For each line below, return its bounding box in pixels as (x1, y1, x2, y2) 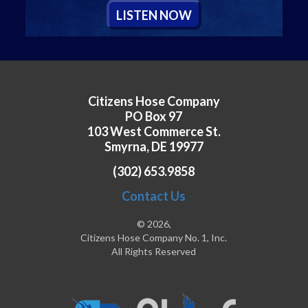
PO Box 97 (125, 109, 183, 124)
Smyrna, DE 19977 (104, 139, 203, 155)
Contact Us (122, 188, 186, 204)
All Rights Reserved (111, 245, 197, 258)
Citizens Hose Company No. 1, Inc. (80, 232, 228, 244)
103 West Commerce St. (87, 124, 221, 140)
